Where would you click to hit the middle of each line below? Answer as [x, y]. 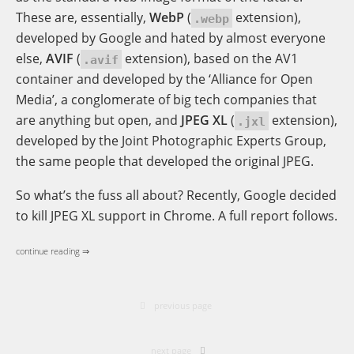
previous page [183, 305]
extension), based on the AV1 [209, 59]
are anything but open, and [98, 121]
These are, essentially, [82, 18]
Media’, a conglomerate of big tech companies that [166, 100]
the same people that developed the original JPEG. [164, 162]
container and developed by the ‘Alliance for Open [164, 79]
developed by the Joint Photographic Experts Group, [171, 141]
